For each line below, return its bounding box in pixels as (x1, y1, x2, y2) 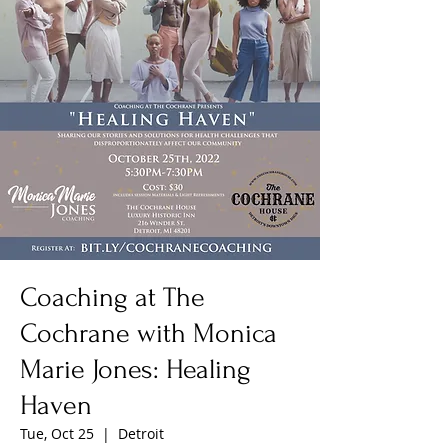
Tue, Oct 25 (20, 424, 94, 443)
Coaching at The (20, 282, 205, 313)
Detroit (118, 424, 164, 443)
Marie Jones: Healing (20, 354, 251, 385)
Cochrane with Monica (20, 318, 277, 349)
